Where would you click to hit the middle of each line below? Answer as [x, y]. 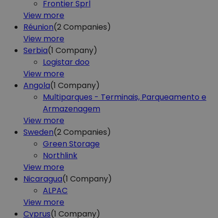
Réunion [38, 27]
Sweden [38, 132]
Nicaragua [43, 179]
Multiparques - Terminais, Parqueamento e [125, 97]
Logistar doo [66, 62]
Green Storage [71, 144]
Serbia [36, 50]
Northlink [60, 155]
